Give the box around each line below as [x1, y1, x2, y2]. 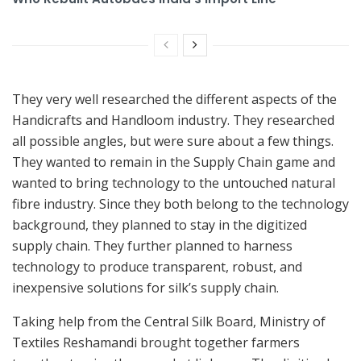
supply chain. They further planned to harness [12, 236, 293, 255]
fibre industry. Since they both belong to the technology [12, 194, 349, 213]
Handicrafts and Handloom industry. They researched [12, 110, 334, 129]
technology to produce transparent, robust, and [12, 257, 302, 276]
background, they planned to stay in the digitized [12, 215, 307, 234]
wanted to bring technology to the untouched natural [12, 173, 335, 192]
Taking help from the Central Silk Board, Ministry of [12, 312, 326, 330]
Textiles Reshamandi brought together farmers [12, 333, 300, 351]
